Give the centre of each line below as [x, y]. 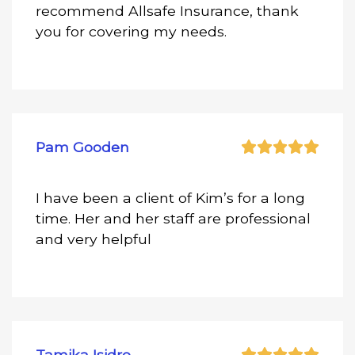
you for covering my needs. [131, 31]
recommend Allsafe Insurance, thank [167, 10]
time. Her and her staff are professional [173, 218]
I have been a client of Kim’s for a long [170, 197]
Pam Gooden [82, 147]
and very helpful [94, 239]
